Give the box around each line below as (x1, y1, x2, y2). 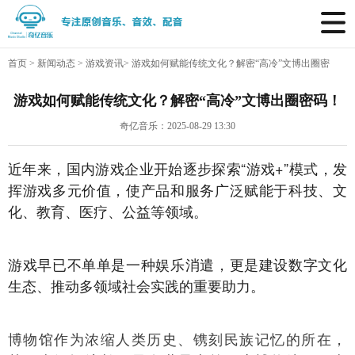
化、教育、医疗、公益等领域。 (8, 200, 208, 221)
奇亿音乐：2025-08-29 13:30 (120, 120, 235, 132)
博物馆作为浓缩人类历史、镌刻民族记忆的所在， (8, 328, 347, 349)
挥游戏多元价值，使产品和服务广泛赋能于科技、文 (8, 179, 347, 200)
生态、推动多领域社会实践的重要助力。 (8, 275, 265, 296)
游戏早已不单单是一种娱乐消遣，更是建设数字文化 (8, 254, 347, 274)
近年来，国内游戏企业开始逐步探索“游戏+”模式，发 (8, 158, 347, 178)
